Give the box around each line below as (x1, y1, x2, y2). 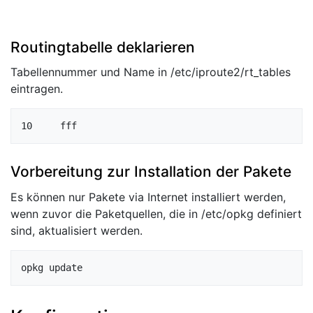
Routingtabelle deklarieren (10, 38, 195, 56)
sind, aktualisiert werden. (10, 223, 143, 238)
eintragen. (10, 82, 63, 96)
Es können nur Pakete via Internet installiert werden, (10, 189, 286, 204)
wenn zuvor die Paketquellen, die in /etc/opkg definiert (10, 206, 302, 221)
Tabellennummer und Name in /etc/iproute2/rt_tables (10, 65, 291, 80)
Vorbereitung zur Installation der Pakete (10, 162, 291, 180)
